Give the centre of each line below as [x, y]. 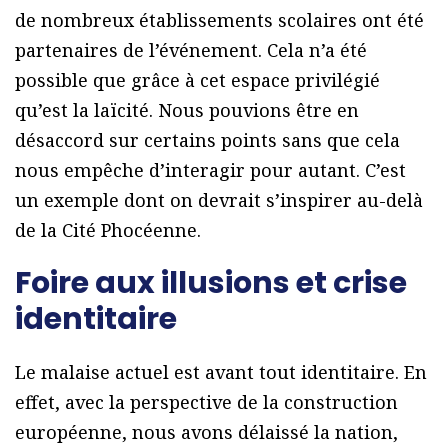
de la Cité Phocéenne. [108, 230]
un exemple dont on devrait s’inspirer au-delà [219, 200]
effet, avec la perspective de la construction [206, 402]
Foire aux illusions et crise [211, 283]
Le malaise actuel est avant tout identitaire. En [221, 372]
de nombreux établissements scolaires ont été [219, 20]
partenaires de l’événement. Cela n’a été [191, 50]
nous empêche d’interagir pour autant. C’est [210, 170]
